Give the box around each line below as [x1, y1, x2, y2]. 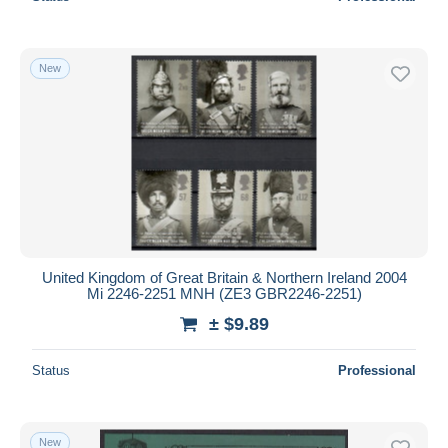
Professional [338, 362, 416, 378]
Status [32, 362, 70, 378]
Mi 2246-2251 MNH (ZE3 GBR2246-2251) [86, 284, 362, 302]
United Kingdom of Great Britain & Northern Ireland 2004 [41, 268, 407, 286]
